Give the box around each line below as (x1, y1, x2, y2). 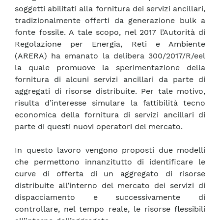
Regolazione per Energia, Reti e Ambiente (15, 39, 205, 49)
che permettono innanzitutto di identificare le (15, 157, 205, 167)
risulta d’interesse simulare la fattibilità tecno (15, 98, 205, 108)
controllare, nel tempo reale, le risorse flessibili (15, 204, 205, 214)
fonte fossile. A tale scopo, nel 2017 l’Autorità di (15, 27, 205, 37)
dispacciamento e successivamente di (15, 192, 205, 202)
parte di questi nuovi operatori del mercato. (15, 122, 183, 132)
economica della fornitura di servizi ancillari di (15, 110, 205, 120)
